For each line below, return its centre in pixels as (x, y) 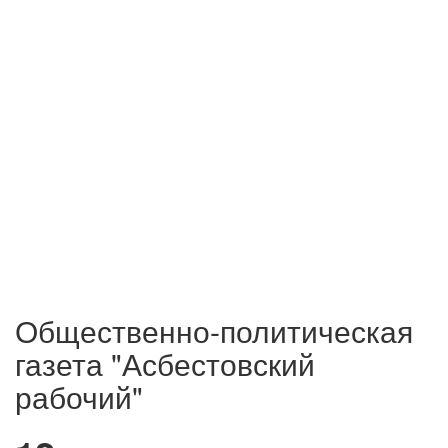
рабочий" (79, 397)
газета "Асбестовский (165, 364)
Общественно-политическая (214, 331)
